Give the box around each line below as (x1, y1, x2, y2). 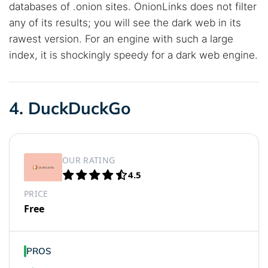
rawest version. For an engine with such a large (9, 33, 233, 45)
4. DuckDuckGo (9, 98, 131, 118)
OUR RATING (62, 154, 115, 166)
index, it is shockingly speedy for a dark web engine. (9, 49, 258, 61)
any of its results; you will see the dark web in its (9, 17, 241, 29)
